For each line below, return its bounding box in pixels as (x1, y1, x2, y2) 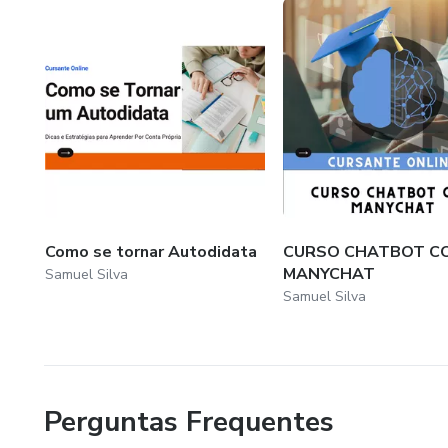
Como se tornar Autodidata (45, 240, 257, 263)
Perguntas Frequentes (44, 402, 334, 441)
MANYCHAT (282, 262, 375, 285)
